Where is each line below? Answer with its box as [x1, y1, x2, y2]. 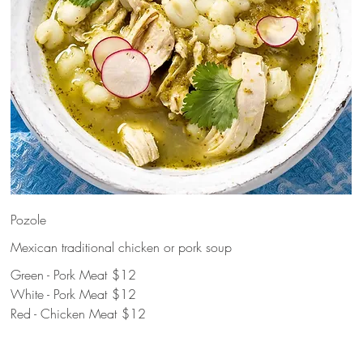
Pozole [11, 211, 47, 228]
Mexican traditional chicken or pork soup [11, 238, 233, 256]
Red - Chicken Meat [11, 305, 117, 322]
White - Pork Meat [11, 285, 108, 303]
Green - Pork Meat [11, 266, 108, 284]
